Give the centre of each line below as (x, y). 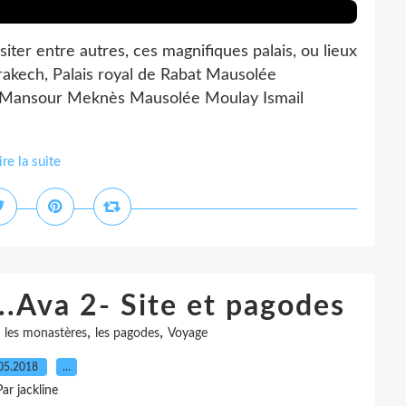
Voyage (187, 333)
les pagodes (127, 333)
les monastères (45, 333)
